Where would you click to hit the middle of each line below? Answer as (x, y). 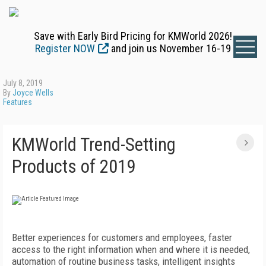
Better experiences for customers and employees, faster (122, 237)
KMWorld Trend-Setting (94, 145)
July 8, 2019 (23, 83)
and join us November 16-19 (170, 48)
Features (18, 102)
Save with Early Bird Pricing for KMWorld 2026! (133, 36)
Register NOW (65, 48)
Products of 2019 (74, 167)
